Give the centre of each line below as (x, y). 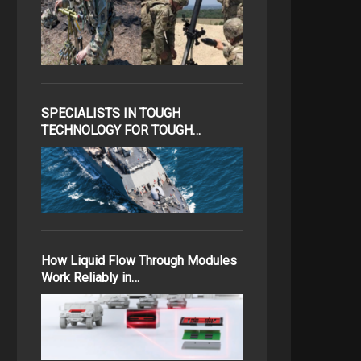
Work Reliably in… (90, 278)
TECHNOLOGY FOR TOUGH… (121, 130)
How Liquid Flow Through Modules (139, 261)
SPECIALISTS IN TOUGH (111, 113)
